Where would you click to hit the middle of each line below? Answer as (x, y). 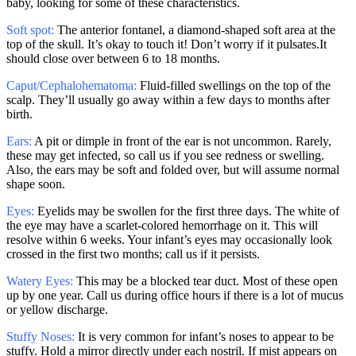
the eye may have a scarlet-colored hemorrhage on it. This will (162, 225)
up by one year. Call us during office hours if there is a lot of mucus (175, 295)
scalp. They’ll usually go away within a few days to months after (168, 99)
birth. (19, 114)
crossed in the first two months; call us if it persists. (133, 253)
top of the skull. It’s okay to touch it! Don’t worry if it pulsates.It (166, 44)
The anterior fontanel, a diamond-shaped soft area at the (195, 29)
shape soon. (36, 184)
